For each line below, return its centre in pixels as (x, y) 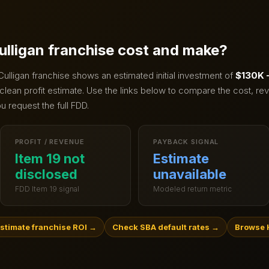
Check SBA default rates (161, 227)
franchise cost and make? (136, 50)
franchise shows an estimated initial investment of (132, 76)
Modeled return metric (192, 189)
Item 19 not (50, 159)
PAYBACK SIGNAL (186, 142)
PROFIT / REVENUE (50, 142)
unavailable (190, 174)
